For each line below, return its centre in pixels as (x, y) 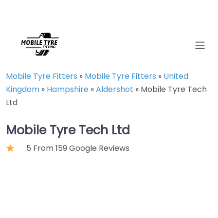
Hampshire (68, 89)
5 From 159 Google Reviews (78, 148)
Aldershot (115, 89)
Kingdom (23, 89)
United (176, 76)
